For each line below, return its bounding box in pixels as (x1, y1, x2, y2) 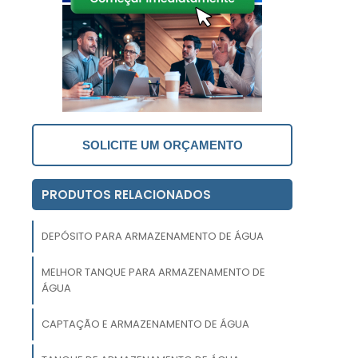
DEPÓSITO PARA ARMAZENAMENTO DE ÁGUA (41, 229, 264, 244)
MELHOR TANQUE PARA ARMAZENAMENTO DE (41, 265, 265, 280)
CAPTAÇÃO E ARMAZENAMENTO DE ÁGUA (41, 316, 249, 332)
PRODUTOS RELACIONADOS (42, 186, 212, 203)
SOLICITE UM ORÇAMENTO (82, 138, 243, 152)
